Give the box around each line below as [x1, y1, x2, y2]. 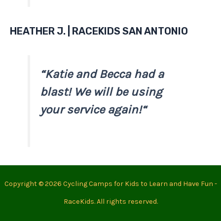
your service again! [40, 102, 142, 116]
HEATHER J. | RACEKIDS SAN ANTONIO [10, 25, 188, 37]
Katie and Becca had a [45, 67, 164, 81]
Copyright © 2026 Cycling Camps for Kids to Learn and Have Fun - [4, 180, 217, 188]
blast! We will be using [40, 84, 163, 99]
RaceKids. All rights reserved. [63, 197, 158, 206]
